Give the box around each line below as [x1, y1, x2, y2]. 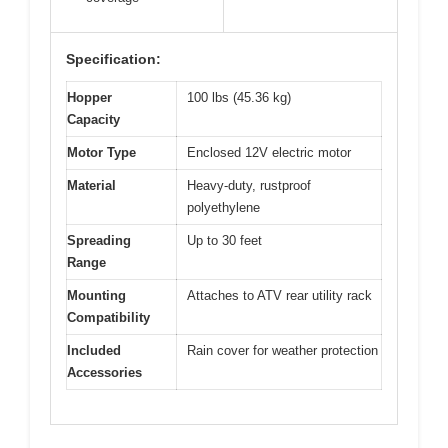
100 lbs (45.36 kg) [187, 89, 291, 105]
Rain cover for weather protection [187, 342, 378, 358]
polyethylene [187, 199, 260, 215]
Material [67, 177, 116, 193]
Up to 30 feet [187, 232, 262, 248]
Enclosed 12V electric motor [187, 144, 351, 160]
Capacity [67, 111, 120, 127]
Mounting [67, 287, 126, 303]
